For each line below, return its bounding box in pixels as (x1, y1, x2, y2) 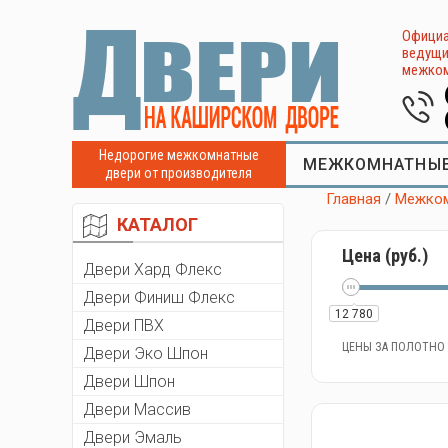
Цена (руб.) (342, 245, 429, 266)
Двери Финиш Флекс (83, 288, 235, 308)
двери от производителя (105, 165, 253, 181)
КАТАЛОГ (117, 214, 198, 235)
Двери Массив (83, 400, 191, 420)
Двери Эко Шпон (83, 344, 208, 364)
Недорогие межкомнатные (98, 147, 259, 163)
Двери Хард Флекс (83, 260, 222, 280)
